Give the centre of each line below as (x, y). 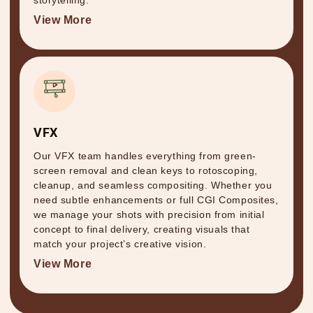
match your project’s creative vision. (120, 244)
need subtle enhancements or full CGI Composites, (156, 200)
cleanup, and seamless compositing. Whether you (153, 185)
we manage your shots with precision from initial (149, 215)
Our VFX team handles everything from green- (145, 156)
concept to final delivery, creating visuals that (142, 230)
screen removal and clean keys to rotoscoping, (146, 171)
